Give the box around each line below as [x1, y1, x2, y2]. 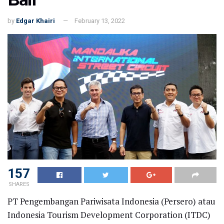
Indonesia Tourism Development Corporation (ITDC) [7, 208, 210, 220]
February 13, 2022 [74, 16, 125, 24]
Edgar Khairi [16, 16, 55, 24]
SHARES [8, 180, 29, 187]
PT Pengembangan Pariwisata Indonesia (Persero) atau [7, 195, 215, 207]
